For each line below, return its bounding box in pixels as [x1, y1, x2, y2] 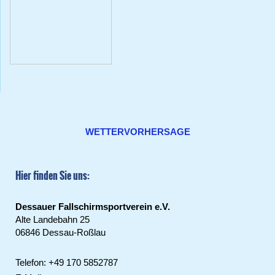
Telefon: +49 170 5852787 [15, 257, 118, 268]
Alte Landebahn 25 [15, 214, 90, 225]
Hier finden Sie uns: [15, 168, 90, 183]
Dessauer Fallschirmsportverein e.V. [15, 201, 170, 212]
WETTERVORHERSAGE [85, 126, 190, 137]
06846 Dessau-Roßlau [15, 227, 106, 238]
